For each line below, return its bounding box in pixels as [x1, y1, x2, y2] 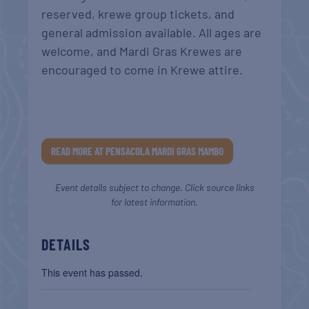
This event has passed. [41, 265, 143, 279]
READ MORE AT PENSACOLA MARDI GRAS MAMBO [51, 144, 224, 157]
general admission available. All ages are [41, 25, 262, 40]
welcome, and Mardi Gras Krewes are [41, 43, 243, 59]
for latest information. [111, 195, 198, 208]
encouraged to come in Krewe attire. [41, 62, 243, 77]
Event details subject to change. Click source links [54, 181, 255, 193]
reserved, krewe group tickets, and [41, 6, 235, 21]
